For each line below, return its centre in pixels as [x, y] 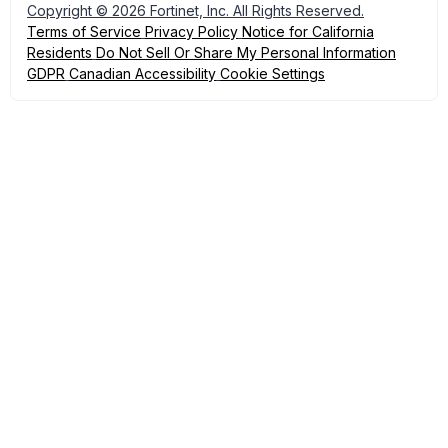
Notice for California [308, 31]
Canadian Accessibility [142, 73]
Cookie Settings [272, 73]
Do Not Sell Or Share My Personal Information [246, 52]
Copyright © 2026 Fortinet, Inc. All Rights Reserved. [195, 10]
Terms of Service [84, 31]
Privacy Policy [191, 31]
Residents [59, 52]
